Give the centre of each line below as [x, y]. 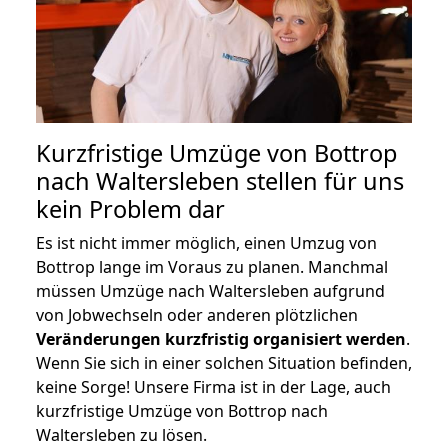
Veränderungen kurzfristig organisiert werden [221, 338]
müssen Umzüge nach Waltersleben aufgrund [210, 290]
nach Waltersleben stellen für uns [220, 180]
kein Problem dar [130, 208]
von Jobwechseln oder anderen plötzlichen [197, 314]
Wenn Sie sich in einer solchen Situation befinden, [224, 362]
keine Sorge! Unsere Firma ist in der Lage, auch [213, 386]
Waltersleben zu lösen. [121, 434]
